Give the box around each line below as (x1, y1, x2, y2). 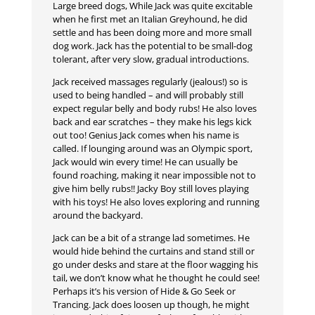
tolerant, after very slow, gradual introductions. (52, 53, 249, 66)
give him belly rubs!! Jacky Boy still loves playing (52, 182, 249, 195)
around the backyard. (52, 209, 143, 222)
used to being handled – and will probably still (52, 89, 243, 102)
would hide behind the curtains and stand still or (52, 245, 255, 258)
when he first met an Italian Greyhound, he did (52, 13, 247, 26)
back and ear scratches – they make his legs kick (52, 115, 252, 129)
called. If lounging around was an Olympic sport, (52, 142, 252, 155)
